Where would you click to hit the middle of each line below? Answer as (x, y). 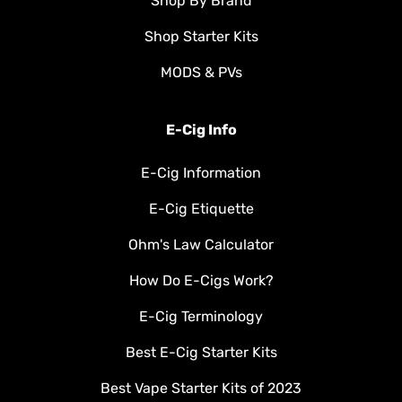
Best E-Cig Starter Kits (201, 353)
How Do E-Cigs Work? (201, 281)
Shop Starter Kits (201, 37)
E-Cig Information (201, 173)
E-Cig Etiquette (201, 209)
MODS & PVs (201, 73)
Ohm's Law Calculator (201, 245)
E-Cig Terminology (201, 317)
